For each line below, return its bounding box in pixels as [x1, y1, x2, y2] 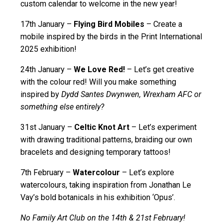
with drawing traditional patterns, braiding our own [20, 135, 192, 144]
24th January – [20, 65, 74, 74]
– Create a [146, 19, 182, 29]
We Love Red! [74, 65, 125, 74]
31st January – [20, 122, 74, 132]
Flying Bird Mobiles [74, 19, 146, 29]
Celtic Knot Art [74, 122, 129, 132]
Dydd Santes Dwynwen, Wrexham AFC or [61, 90, 201, 99]
